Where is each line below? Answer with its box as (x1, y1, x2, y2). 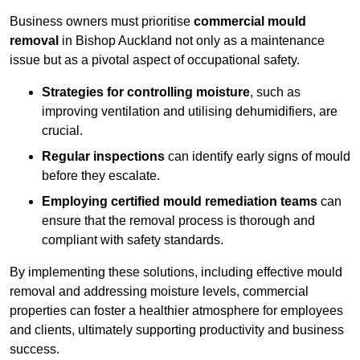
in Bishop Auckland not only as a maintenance (59, 34, 325, 48)
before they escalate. (42, 169, 160, 183)
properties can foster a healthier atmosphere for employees (10, 304, 343, 318)
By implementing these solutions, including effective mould (10, 265, 342, 280)
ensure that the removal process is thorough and (42, 214, 315, 228)
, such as (250, 85, 301, 100)
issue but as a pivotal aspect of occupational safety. (10, 53, 300, 67)
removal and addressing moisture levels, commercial (10, 284, 309, 299)
